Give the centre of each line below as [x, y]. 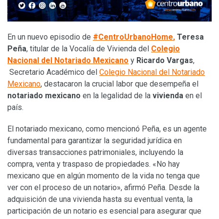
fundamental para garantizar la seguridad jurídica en [95, 140]
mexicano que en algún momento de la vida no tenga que [104, 175]
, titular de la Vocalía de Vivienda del [89, 48]
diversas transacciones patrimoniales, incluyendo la [95, 152]
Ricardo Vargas [165, 60]
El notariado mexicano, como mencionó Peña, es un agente [107, 129]
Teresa [190, 37]
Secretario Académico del [53, 72]
